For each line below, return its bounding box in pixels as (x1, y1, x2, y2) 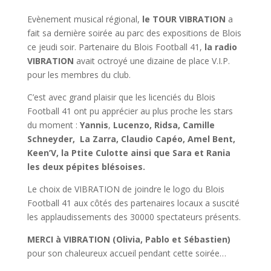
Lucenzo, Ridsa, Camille (113, 119, 215, 131)
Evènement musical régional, (27, 13, 142, 25)
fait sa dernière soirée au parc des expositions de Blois (27, 27, 241, 39)
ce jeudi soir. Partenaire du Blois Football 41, (27, 41, 204, 53)
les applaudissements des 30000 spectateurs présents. (27, 211, 241, 223)
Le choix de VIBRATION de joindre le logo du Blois (27, 183, 224, 195)
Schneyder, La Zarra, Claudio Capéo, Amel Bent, (27, 133, 235, 145)
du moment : (27, 119, 80, 131)
